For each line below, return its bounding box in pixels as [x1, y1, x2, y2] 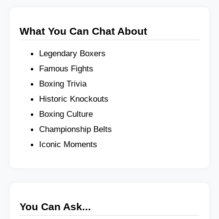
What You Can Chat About [20, 25, 147, 37]
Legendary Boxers [39, 48, 106, 59]
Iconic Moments [39, 139, 97, 150]
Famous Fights [39, 64, 93, 74]
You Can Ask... [20, 200, 91, 212]
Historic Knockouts [39, 94, 109, 104]
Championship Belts [39, 124, 112, 134]
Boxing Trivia [39, 79, 87, 89]
